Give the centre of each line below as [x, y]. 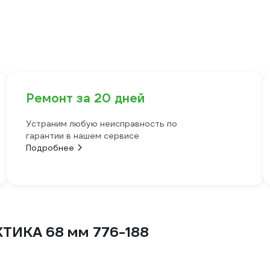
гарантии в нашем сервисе [82, 136]
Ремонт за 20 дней [85, 99]
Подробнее [50, 148]
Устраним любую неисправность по [101, 124]
